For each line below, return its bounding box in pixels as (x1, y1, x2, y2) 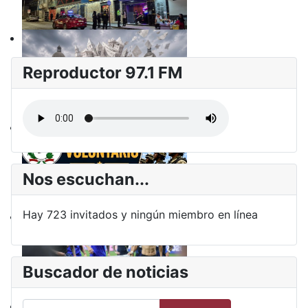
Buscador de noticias (23, 262, 188, 283)
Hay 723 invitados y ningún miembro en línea (23, 208, 258, 222)
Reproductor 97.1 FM (23, 63, 182, 83)
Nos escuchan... (23, 169, 149, 190)
